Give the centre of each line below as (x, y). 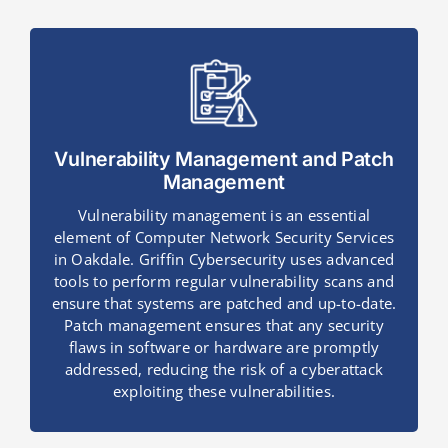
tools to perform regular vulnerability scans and (224, 281)
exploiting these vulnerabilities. (224, 391)
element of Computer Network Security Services (224, 237)
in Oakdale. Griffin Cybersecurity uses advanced (224, 259)
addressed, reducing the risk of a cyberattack (224, 369)
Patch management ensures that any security (224, 325)
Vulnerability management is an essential (224, 215)
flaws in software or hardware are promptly (224, 347)
